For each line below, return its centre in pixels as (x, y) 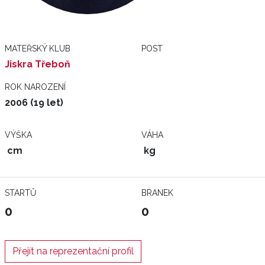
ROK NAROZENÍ (35, 87)
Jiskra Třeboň (38, 64)
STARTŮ (21, 193)
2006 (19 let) (34, 103)
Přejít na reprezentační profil (73, 251)
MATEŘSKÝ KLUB (38, 49)
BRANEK (157, 193)
